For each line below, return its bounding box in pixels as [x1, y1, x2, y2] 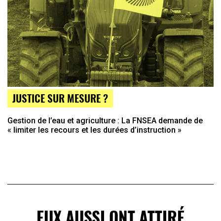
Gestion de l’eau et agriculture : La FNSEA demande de [7, 116, 203, 126]
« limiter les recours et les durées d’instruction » [7, 125, 182, 135]
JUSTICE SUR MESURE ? [12, 90, 108, 106]
